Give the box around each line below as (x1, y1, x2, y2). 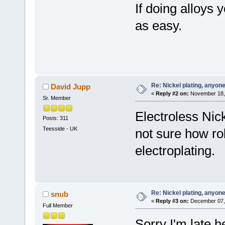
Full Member (42, 202, 73, 208)
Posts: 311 (42, 115, 68, 121)
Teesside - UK (42, 126, 77, 132)
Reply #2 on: (155, 90, 189, 96)
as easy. (135, 18, 182, 34)
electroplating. (135, 143, 215, 158)
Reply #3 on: (155, 197, 189, 204)
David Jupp (51, 82, 91, 91)
